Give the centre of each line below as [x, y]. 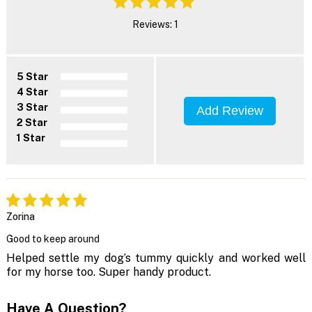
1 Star [31, 138]
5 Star [32, 77]
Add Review [230, 111]
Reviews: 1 [155, 25]
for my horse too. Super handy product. [108, 272]
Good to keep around [53, 239]
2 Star [32, 123]
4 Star [32, 92]
